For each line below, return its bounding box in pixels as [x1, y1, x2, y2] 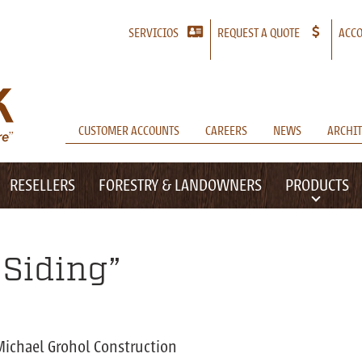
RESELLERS [9, 174, 75, 196]
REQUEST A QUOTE [217, 25, 300, 41]
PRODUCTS [284, 174, 349, 196]
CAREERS [205, 122, 247, 139]
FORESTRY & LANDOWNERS [98, 174, 262, 196]
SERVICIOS [128, 25, 179, 41]
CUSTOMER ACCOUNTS [78, 122, 179, 139]
